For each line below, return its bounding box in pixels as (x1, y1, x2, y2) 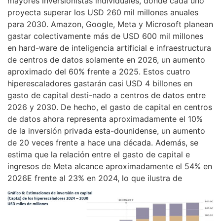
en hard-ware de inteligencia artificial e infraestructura (7, 43, 211, 53)
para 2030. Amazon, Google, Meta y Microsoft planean (7, 19, 213, 30)
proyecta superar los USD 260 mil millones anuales (7, 7, 198, 18)
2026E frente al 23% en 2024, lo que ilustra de (7, 173, 182, 184)
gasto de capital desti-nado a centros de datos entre (7, 90, 206, 101)
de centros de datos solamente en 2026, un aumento (7, 55, 205, 65)
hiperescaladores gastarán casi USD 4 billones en (7, 78, 192, 89)
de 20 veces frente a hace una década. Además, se (7, 138, 198, 148)
